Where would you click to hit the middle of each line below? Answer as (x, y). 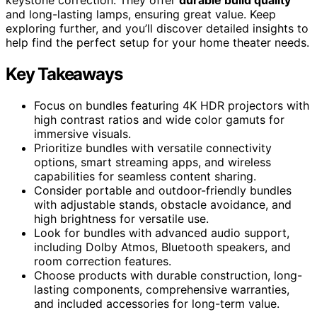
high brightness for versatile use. (121, 218)
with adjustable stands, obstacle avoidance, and (163, 204)
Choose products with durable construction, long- (168, 275)
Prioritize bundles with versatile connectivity (153, 148)
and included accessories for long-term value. (157, 303)
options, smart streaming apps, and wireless (152, 162)
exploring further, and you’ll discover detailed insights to (157, 28)
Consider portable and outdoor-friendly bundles (163, 190)
